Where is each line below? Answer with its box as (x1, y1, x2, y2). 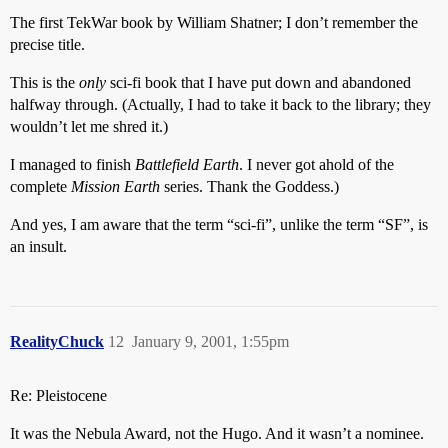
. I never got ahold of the (239, 156, 394, 173)
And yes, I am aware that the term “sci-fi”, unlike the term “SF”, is (10, 216, 428, 233)
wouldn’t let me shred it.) (10, 118, 168, 135)
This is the (10, 74, 79, 91)
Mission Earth (71, 178, 160, 195)
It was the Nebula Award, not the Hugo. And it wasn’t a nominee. (10, 425, 424, 442)
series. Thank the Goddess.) (160, 178, 339, 195)
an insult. (10, 238, 67, 255)
